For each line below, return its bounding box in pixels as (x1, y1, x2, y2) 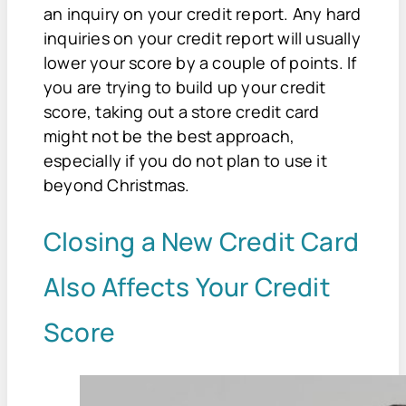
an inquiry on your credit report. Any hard (43, 2, 362, 24)
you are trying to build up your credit (43, 75, 326, 98)
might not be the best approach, (43, 124, 295, 147)
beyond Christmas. (43, 173, 194, 196)
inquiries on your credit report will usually (43, 26, 361, 49)
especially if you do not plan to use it (43, 149, 327, 171)
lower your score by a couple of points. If (43, 51, 357, 73)
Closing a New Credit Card (43, 223, 360, 258)
